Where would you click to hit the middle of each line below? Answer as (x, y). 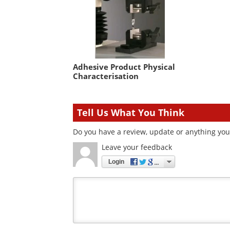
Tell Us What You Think (131, 112)
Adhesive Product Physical (124, 66)
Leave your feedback (137, 147)
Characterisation (106, 76)
